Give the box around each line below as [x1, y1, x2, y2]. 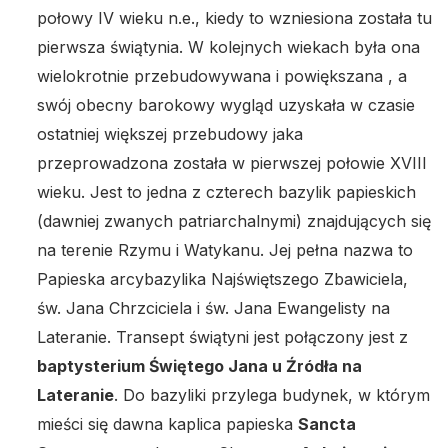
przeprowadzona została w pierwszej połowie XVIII [37, 153, 427, 174]
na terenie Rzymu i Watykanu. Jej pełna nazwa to [37, 240, 413, 261]
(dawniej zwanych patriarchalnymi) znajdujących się [37, 211, 431, 232]
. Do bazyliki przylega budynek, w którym [114, 385, 430, 406]
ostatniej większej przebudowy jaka [37, 124, 303, 145]
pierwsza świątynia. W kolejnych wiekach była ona [37, 37, 420, 58]
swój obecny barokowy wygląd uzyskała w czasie [37, 95, 415, 116]
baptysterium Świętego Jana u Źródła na [37, 356, 362, 377]
